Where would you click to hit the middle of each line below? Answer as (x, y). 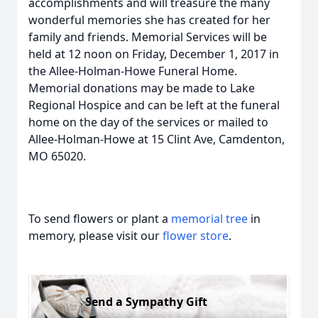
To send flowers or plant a (100, 219)
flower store (196, 236)
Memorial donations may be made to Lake (142, 88)
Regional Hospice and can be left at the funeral (154, 105)
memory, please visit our (95, 236)
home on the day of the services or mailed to (148, 122)
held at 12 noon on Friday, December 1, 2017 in (154, 54)
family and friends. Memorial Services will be (148, 37)
